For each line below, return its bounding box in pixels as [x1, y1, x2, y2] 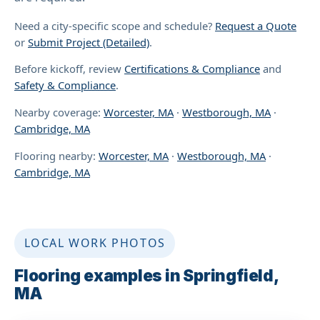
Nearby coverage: [14, 105, 104, 120]
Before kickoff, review [14, 61, 124, 76]
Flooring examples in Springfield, [14, 265, 279, 285]
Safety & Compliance [14, 78, 116, 93]
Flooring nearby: [14, 148, 99, 163]
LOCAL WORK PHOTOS [24, 234, 166, 251]
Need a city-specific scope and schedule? [14, 18, 215, 33]
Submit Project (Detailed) [28, 34, 149, 49]
